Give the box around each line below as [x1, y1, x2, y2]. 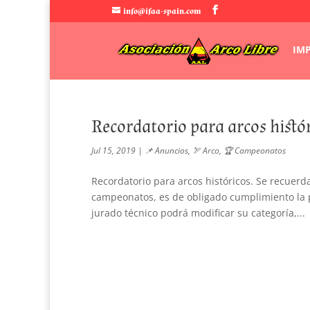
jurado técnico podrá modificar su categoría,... [91, 206, 305, 219]
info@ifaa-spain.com [123, 6, 201, 17]
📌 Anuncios [145, 145, 188, 156]
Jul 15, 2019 [91, 145, 136, 156]
